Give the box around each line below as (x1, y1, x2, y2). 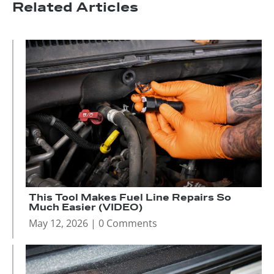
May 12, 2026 (29, 217, 88, 231)
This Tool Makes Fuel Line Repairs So (29, 192, 231, 204)
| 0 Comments (88, 217, 157, 231)
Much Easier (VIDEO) (29, 202, 143, 214)
